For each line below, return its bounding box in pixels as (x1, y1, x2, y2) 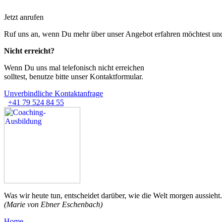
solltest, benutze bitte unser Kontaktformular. (4, 72, 143, 81)
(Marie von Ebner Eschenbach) (4, 200, 103, 209)
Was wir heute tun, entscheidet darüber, (4, 191, 128, 200)
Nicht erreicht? (4, 47, 55, 55)
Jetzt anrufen (4, 13, 44, 21)
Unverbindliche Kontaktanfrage (4, 89, 103, 98)
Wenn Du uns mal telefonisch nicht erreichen (4, 63, 144, 72)
